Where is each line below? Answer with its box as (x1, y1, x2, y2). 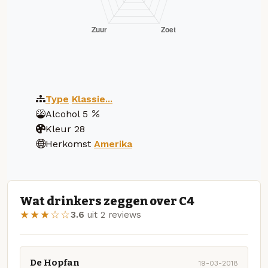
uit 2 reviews (84, 209, 141, 221)
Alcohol (45, 108, 80, 120)
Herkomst (45, 138, 91, 150)
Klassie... (72, 93, 112, 105)
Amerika (94, 138, 132, 150)
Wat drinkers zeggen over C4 (20, 194, 194, 209)
